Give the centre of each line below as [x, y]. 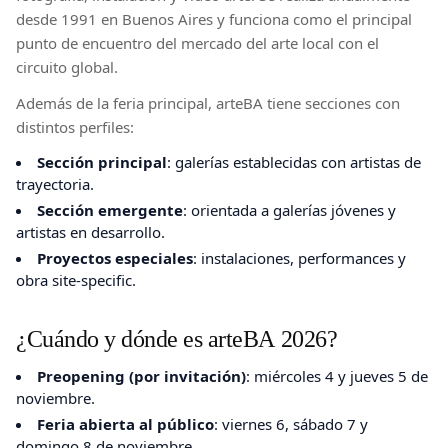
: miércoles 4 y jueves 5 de [337, 375]
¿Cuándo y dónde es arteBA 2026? [177, 337]
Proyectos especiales [115, 257]
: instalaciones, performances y [299, 257]
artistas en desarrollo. [90, 231]
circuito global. [67, 66]
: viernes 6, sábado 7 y [291, 423]
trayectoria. [55, 183]
